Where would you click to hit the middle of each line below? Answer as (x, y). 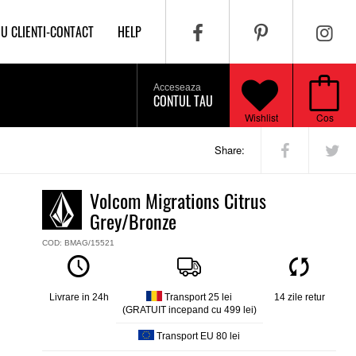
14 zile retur (299, 297)
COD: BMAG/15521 (78, 243)
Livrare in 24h (79, 297)
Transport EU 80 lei (197, 336)
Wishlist (261, 117)
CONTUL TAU (183, 101)
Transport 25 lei (197, 297)
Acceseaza (177, 87)
